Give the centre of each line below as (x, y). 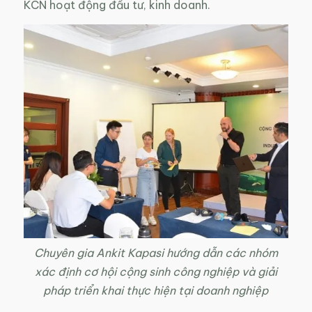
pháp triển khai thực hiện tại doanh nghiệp (156, 291)
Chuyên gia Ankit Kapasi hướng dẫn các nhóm (156, 253)
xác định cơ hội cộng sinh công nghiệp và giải (156, 272)
